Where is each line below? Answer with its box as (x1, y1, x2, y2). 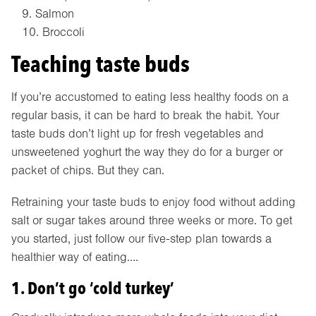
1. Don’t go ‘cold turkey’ (11, 277, 174, 298)
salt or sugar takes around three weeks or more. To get (11, 213, 292, 227)
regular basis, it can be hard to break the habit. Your (11, 109, 279, 123)
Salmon (35, 7, 74, 21)
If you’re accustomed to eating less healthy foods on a (11, 90, 288, 104)
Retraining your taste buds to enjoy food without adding (11, 195, 296, 209)
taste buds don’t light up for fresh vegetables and (11, 127, 264, 141)
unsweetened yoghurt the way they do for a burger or (11, 145, 283, 159)
